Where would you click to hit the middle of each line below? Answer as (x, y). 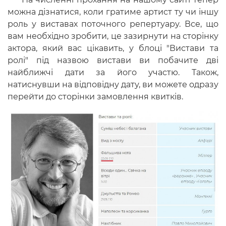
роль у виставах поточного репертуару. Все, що (113, 24)
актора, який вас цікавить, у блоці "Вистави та (113, 48)
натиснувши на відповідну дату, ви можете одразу (113, 84)
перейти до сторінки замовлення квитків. (95, 97)
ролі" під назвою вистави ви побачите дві (113, 60)
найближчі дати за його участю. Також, (113, 72)
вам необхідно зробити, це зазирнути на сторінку (113, 36)
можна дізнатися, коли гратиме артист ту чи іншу (113, 12)
